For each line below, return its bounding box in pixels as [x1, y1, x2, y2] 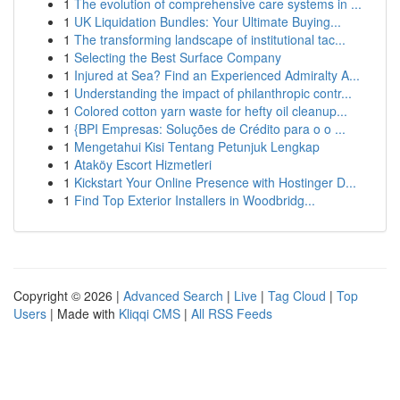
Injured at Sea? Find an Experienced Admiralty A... [74, 66, 360, 84]
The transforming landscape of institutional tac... [74, 30, 346, 48]
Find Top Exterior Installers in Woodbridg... [74, 191, 315, 209]
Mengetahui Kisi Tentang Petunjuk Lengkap [74, 137, 320, 155]
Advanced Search [123, 287, 223, 304]
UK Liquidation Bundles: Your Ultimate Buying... [74, 12, 341, 30]
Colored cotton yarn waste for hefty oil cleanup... [74, 102, 347, 120]
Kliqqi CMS [119, 304, 180, 322]
